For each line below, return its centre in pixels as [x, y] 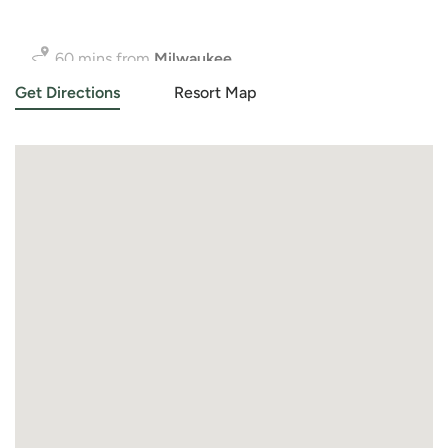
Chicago [184, 61]
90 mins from [104, 61]
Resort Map [215, 92]
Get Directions [67, 92]
